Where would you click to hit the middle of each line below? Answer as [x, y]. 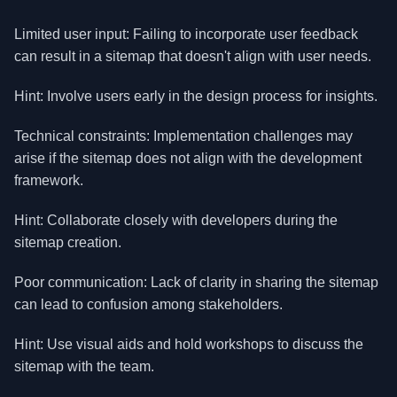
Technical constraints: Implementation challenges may [183, 136]
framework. [49, 180]
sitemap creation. [68, 242]
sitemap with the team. [84, 366]
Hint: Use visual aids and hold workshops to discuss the [189, 344]
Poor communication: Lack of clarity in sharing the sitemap [196, 282]
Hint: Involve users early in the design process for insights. [196, 96]
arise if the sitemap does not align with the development [188, 158]
